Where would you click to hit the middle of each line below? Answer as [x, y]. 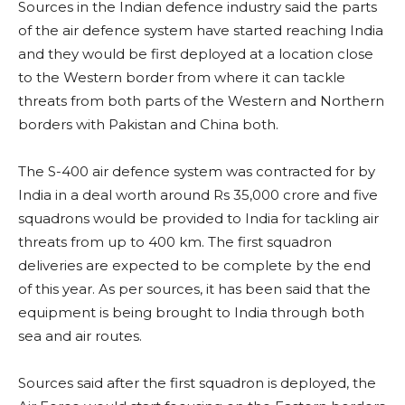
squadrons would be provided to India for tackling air [198, 218]
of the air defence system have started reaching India [201, 30]
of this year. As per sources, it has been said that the [194, 289]
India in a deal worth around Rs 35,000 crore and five [198, 195]
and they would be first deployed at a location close [196, 54]
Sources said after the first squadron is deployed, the [197, 383]
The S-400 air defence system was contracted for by [197, 171]
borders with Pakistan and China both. [148, 124]
